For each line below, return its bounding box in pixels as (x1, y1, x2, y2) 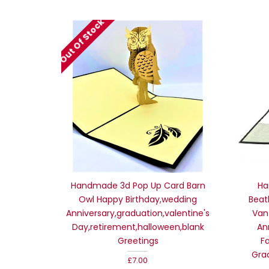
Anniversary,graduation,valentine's (66, 207, 210, 219)
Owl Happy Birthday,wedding (79, 193, 197, 205)
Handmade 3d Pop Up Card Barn (70, 179, 205, 192)
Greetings (117, 234, 159, 247)
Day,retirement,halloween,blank (71, 220, 204, 233)
